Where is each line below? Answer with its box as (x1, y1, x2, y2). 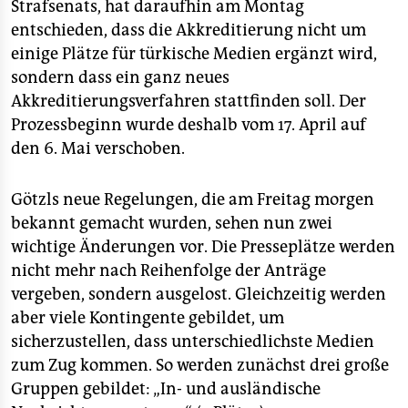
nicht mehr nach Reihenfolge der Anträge (11, 260, 326, 280)
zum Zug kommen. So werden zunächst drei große (11, 355, 389, 375)
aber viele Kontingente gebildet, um (11, 308, 284, 328)
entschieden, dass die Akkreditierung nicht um (11, 20, 366, 40)
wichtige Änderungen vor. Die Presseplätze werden (11, 237, 395, 257)
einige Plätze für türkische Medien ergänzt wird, (11, 44, 377, 64)
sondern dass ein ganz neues (11, 67, 229, 87)
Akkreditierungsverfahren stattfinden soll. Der (11, 91, 366, 111)
